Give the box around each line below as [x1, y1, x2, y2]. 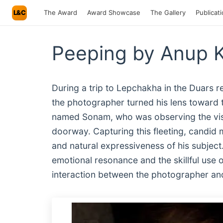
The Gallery [150, 8, 186, 16]
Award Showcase [87, 8, 140, 16]
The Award [44, 8, 77, 16]
